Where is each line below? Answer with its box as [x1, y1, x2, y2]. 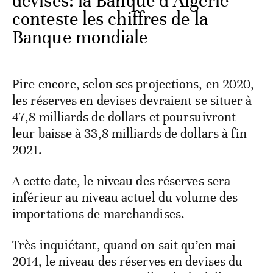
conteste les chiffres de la [12, 8, 208, 31]
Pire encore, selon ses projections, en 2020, [12, 76, 255, 93]
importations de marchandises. [12, 206, 185, 222]
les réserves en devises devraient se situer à [12, 93, 252, 109]
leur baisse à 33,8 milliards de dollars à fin [12, 126, 247, 142]
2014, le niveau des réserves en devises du [12, 253, 243, 270]
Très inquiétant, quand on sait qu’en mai [12, 237, 236, 253]
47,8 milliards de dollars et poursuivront [12, 109, 236, 126]
